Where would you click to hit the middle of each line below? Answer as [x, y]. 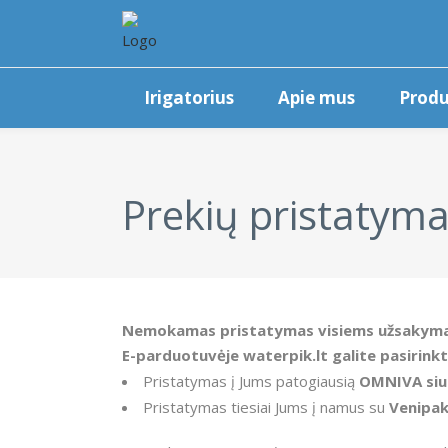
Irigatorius [189, 97]
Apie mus [316, 97]
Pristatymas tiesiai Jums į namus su [266, 407]
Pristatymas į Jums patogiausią [251, 381]
